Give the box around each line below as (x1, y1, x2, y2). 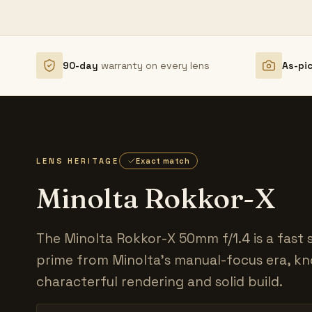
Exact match (136, 155, 190, 166)
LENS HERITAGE (36, 155, 120, 166)
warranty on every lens (101, 58, 210, 72)
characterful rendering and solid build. (36, 272, 283, 290)
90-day (63, 58, 98, 72)
